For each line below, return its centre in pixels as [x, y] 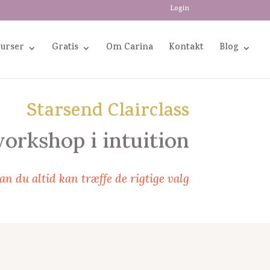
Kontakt [186, 48]
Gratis [65, 48]
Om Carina [130, 48]
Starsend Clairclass [108, 112]
